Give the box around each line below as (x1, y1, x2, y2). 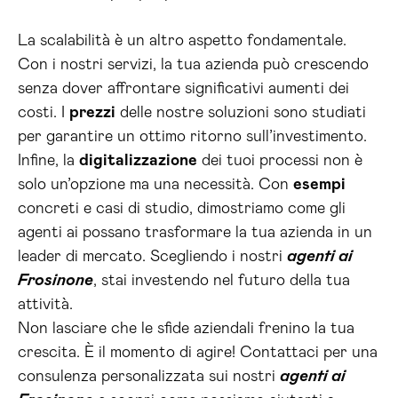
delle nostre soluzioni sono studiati (115, 105, 366, 121)
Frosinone (18, 273, 93, 289)
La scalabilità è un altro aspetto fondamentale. (18, 33, 346, 49)
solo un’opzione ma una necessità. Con (18, 177, 293, 193)
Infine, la (18, 153, 79, 169)
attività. (18, 297, 73, 313)
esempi (293, 177, 346, 193)
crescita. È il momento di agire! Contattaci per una (18, 345, 378, 361)
